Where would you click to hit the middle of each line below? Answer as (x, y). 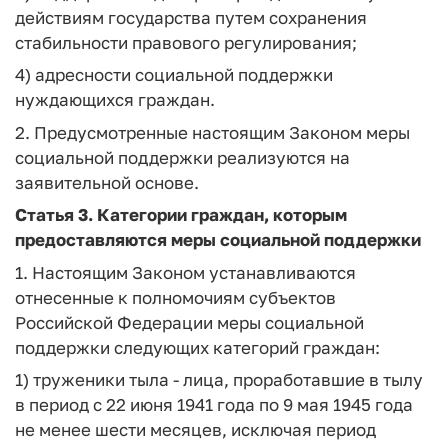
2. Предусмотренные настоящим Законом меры (212, 132)
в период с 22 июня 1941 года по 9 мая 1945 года (214, 404)
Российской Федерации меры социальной (189, 322)
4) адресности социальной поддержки (174, 74)
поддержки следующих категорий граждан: (197, 347)
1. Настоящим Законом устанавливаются (185, 272)
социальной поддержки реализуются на (182, 157)
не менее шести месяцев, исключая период (195, 429)
